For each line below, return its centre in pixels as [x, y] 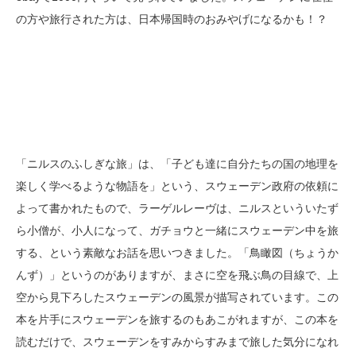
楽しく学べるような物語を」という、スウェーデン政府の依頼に [177, 186]
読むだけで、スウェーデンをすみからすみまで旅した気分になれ [177, 342]
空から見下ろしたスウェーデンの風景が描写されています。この [177, 297]
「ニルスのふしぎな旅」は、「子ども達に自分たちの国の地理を [177, 164]
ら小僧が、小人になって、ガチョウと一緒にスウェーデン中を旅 [177, 230]
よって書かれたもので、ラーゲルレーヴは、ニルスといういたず [177, 208]
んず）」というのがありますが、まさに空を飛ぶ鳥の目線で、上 [177, 275]
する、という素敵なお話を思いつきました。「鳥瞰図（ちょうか [177, 253]
